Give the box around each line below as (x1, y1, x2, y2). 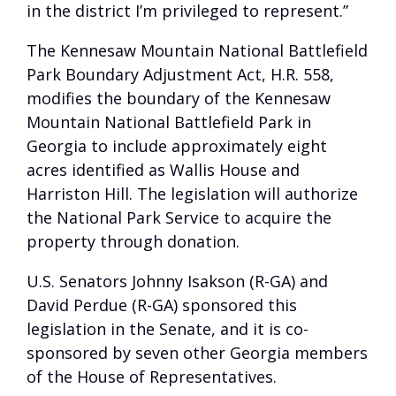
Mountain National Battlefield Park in (27, 111, 311, 133)
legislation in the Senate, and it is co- (27, 318, 308, 339)
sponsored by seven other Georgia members (27, 342, 368, 363)
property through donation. (27, 231, 240, 252)
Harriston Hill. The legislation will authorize (27, 183, 358, 204)
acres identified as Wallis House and (27, 159, 300, 180)
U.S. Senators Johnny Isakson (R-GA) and (27, 270, 328, 292)
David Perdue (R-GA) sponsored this (27, 294, 297, 316)
